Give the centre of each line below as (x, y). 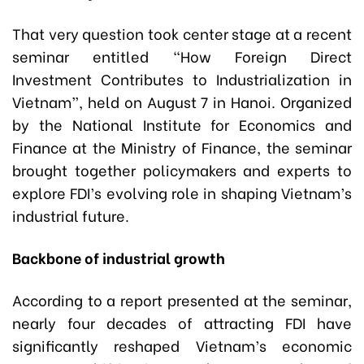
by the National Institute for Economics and (182, 123)
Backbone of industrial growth (119, 257)
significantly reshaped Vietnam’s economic (182, 344)
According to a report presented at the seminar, (182, 299)
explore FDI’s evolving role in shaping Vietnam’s (182, 192)
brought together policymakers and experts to (182, 169)
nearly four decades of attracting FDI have (182, 322)
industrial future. (71, 214)
